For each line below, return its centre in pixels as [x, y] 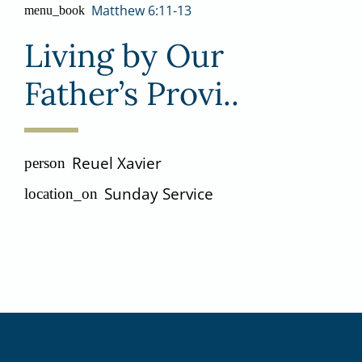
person [45, 163]
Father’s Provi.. [132, 93]
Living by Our [124, 55]
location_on [61, 194]
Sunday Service [159, 194]
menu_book [55, 10]
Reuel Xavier [117, 163]
